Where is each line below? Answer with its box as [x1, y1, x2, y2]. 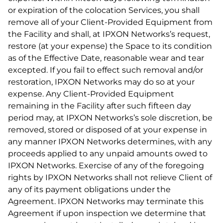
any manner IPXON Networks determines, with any [8, 137, 212, 146]
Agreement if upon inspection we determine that [8, 209, 206, 218]
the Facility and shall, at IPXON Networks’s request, [8, 29, 210, 39]
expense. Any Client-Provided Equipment [8, 89, 174, 99]
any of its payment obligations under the [8, 185, 171, 194]
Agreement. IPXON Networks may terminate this [8, 197, 204, 206]
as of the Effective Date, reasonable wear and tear [8, 53, 204, 63]
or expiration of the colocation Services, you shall [8, 5, 200, 15]
